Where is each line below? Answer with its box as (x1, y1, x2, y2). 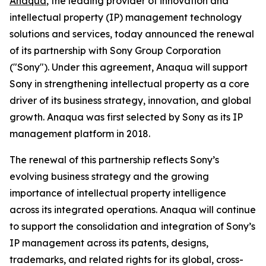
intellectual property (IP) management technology (9, 11, 242, 23)
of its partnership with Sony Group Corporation (9, 45, 221, 56)
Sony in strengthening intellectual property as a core (9, 78, 249, 90)
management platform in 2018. (9, 128, 150, 140)
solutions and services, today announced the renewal (9, 28, 254, 40)
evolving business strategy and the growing (9, 170, 209, 182)
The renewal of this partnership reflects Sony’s (9, 154, 219, 166)
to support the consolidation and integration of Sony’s (9, 220, 255, 232)
